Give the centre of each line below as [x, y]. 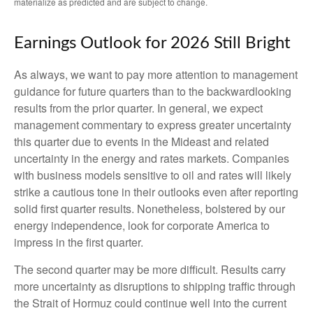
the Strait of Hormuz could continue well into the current [150, 303]
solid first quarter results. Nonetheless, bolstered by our [150, 208]
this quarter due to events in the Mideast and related [141, 141]
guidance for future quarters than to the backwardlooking [153, 91]
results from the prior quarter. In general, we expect [138, 108]
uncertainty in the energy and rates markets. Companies [152, 158]
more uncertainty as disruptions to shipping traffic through [155, 286]
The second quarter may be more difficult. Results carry [150, 269]
